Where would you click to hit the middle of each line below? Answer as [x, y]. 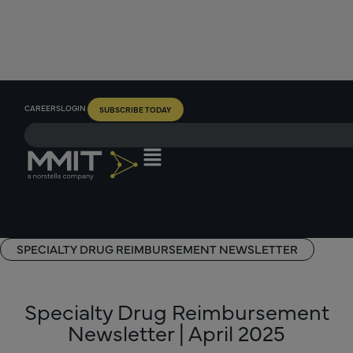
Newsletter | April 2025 [176, 332]
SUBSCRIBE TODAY [136, 110]
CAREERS [43, 108]
